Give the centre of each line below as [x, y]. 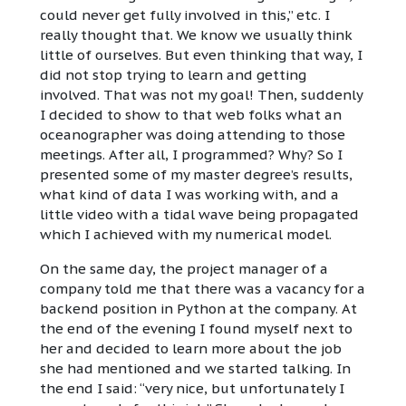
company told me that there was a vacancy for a [203, 289]
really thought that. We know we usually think [196, 35]
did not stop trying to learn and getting [173, 75]
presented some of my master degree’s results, [196, 175]
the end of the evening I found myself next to [196, 329]
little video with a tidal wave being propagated [199, 215]
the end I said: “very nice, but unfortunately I [192, 389]
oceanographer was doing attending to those [193, 135]
